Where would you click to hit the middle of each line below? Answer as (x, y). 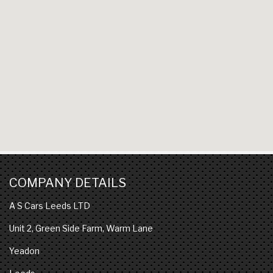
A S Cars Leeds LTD (50, 206)
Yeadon (24, 251)
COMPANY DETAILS (68, 183)
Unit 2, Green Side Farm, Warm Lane (81, 229)
